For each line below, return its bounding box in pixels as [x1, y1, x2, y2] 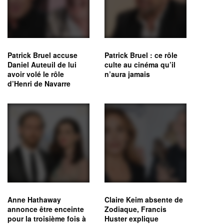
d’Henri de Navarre [7, 78, 70, 89]
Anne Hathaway [7, 194, 61, 204]
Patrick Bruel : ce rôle [104, 50, 177, 60]
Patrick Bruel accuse [7, 50, 77, 60]
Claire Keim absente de [104, 194, 183, 204]
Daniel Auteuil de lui [7, 59, 76, 70]
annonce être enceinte [7, 203, 84, 214]
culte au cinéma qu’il [104, 59, 175, 70]
